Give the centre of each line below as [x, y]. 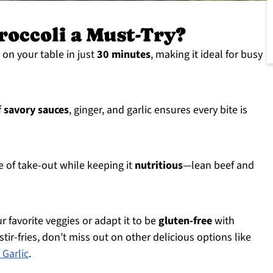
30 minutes [124, 55]
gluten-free [185, 221]
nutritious [159, 165]
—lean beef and [218, 165]
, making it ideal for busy [207, 55]
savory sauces [36, 110]
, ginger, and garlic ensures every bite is [158, 110]
